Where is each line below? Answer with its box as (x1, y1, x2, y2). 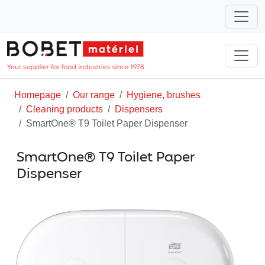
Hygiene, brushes (127, 90, 201, 100)
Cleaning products (26, 104, 103, 114)
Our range (73, 90, 115, 100)
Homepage (14, 90, 61, 100)
